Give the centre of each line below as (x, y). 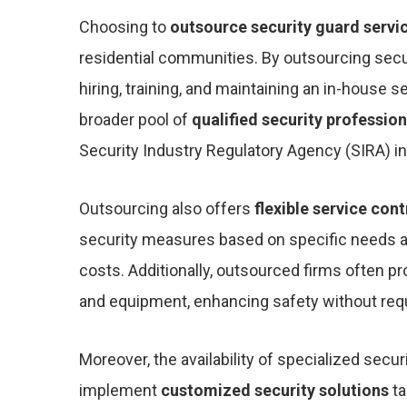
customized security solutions (275, 390)
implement (120, 390)
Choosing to (124, 27)
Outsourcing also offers (167, 208)
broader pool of (135, 119)
